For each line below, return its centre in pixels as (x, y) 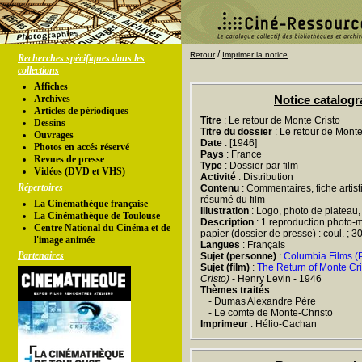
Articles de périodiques (81, 111)
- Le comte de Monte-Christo (271, 313)
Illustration (225, 211)
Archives (52, 99)
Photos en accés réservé (82, 147)
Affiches (51, 86)
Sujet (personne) (238, 256)
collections (38, 70)
